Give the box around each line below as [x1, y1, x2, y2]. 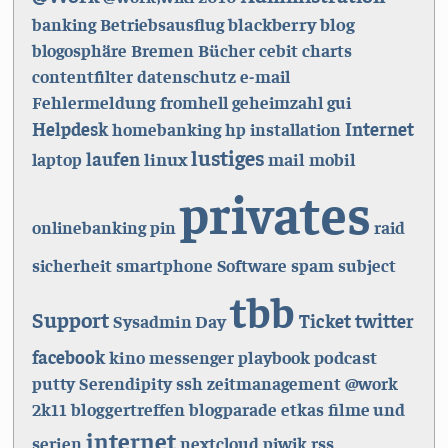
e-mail [239, 65, 290, 88]
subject [337, 254, 396, 277]
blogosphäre [31, 39, 127, 62]
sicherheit [31, 254, 112, 277]
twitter [354, 309, 414, 333]
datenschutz [136, 65, 236, 88]
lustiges [190, 144, 264, 172]
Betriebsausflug [99, 13, 224, 36]
